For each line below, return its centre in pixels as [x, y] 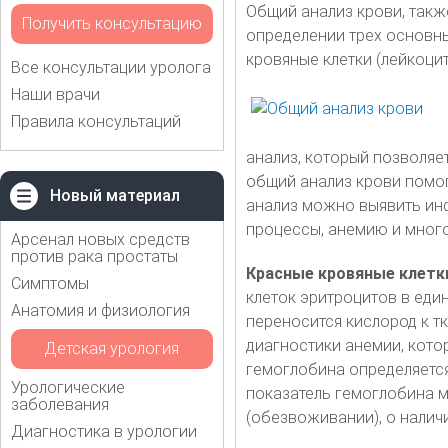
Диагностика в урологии [104, 431]
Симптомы [50, 283]
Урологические [68, 387]
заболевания [60, 404]
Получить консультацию [111, 23]
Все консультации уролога [111, 67]
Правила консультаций [96, 121]
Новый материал [115, 195]
